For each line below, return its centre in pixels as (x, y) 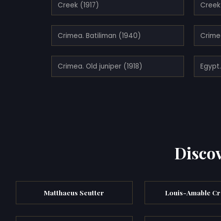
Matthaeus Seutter (74, 192)
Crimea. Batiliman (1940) (99, 36)
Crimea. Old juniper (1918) (100, 66)
